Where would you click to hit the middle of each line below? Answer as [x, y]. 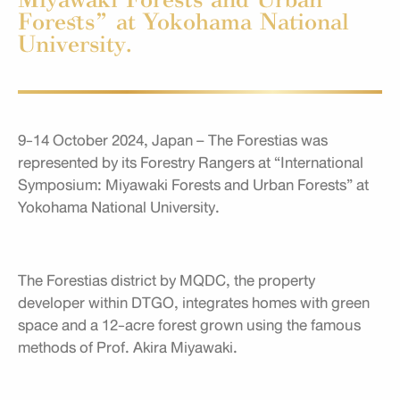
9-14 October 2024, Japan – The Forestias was [173, 140]
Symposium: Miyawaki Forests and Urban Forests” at [193, 185]
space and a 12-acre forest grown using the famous [189, 325]
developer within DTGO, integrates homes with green [194, 303]
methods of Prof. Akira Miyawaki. [128, 347]
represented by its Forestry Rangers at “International [191, 162]
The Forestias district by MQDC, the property [167, 280]
